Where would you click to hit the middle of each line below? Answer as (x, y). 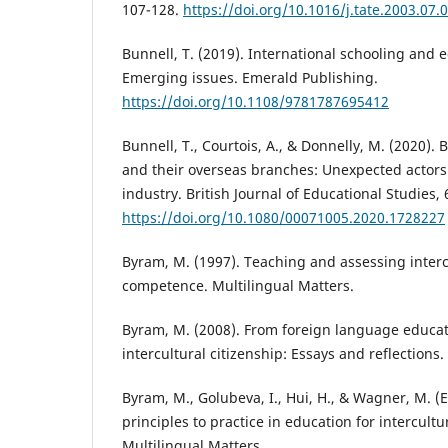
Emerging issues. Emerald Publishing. (250, 78)
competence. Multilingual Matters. (238, 286)
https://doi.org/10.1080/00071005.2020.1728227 (283, 218)
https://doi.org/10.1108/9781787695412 (255, 102)
